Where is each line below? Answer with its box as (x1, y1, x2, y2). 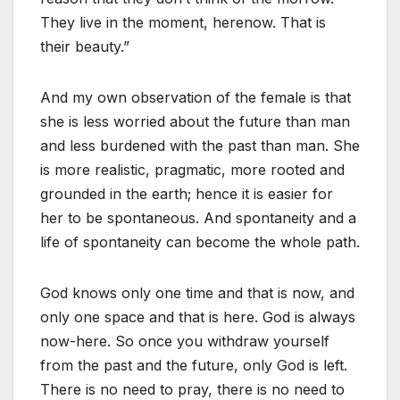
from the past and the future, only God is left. (40, 356, 347, 375)
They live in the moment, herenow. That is (40, 13, 326, 32)
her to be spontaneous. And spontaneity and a (40, 209, 356, 228)
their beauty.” (40, 37, 129, 56)
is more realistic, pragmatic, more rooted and (40, 161, 345, 179)
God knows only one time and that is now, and (40, 284, 354, 303)
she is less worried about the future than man (40, 112, 350, 131)
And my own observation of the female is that (40, 88, 351, 107)
